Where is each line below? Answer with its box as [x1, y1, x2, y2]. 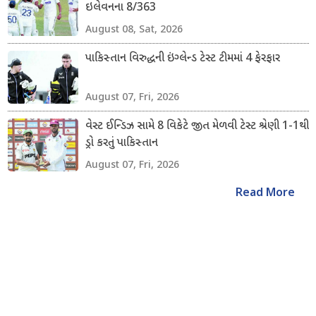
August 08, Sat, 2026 [85, 21, 183, 35]
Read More [235, 186, 295, 201]
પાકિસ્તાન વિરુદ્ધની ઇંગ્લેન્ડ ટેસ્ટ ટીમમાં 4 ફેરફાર [85, 51, 280, 66]
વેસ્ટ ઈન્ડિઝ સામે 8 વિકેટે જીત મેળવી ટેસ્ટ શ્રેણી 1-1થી [85, 119, 309, 134]
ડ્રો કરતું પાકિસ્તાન [85, 135, 158, 151]
